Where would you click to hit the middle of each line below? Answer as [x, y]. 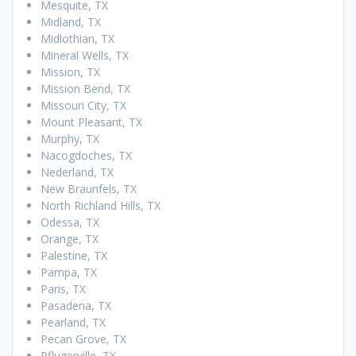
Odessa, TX [70, 222]
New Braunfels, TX [89, 188]
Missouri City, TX [83, 105]
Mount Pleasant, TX [91, 122]
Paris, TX [63, 288]
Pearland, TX [73, 322]
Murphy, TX [70, 138]
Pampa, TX [69, 272]
